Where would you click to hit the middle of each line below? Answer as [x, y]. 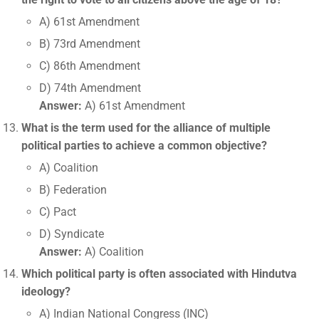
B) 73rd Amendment [90, 44]
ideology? [46, 292]
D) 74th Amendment [90, 88]
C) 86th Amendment [90, 66]
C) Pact [58, 212]
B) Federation [73, 190]
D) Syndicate [72, 234]
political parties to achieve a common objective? [144, 146]
